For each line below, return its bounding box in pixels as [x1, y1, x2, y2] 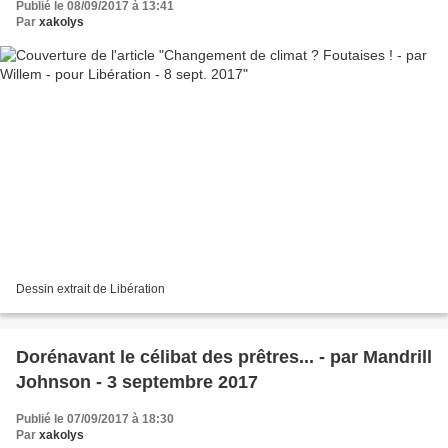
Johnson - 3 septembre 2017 [16, 372, 258, 393]
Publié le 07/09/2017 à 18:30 [16, 412, 174, 427]
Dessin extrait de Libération [16, 282, 165, 297]
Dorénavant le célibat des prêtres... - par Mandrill [16, 347, 432, 368]
